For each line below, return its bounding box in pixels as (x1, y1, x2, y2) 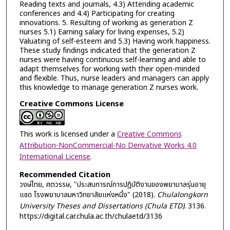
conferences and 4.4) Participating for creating (19, 8, 175, 19)
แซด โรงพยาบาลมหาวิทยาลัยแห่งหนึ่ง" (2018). (19, 189, 157, 200)
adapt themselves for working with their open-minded (19, 63, 200, 74)
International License (19, 151, 90, 163)
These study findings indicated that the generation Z (19, 45, 196, 56)
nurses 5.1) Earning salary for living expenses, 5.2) (19, 26, 184, 37)
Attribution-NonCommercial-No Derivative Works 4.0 (19, 140, 197, 151)
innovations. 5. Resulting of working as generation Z (19, 17, 193, 28)
